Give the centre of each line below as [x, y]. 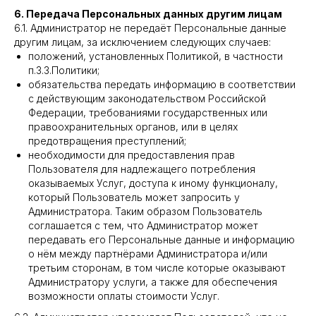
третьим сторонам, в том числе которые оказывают [157, 268]
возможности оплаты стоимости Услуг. [124, 296]
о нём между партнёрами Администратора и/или [148, 254]
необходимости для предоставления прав [132, 155]
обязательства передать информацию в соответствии [162, 84]
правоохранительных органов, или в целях [133, 127]
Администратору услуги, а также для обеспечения [153, 282]
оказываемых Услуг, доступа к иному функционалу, [153, 183]
